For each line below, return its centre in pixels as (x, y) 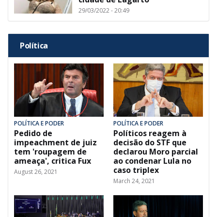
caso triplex (136, 170)
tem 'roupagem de (50, 152)
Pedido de (33, 133)
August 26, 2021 (36, 172)
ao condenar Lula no (152, 161)
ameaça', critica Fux (53, 161)
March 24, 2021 (134, 181)
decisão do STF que (150, 143)
